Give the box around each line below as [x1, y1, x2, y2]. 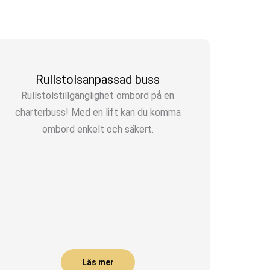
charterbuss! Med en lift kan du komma [14, 107, 181, 118]
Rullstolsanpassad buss [36, 72, 160, 87]
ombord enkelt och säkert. [42, 124, 154, 135]
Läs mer [81, 257, 114, 267]
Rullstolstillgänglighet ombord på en [21, 90, 175, 101]
